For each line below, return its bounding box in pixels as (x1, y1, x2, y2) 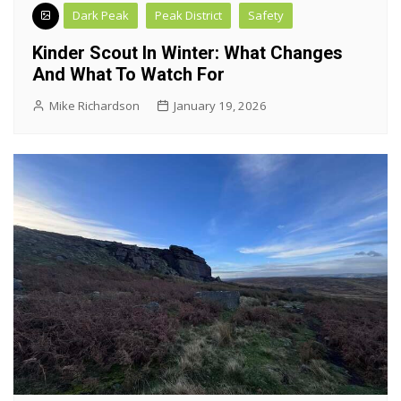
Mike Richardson (49, 97, 140, 114)
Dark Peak (73, 6, 129, 23)
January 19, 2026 (174, 97, 267, 114)
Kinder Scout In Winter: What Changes (32, 41, 343, 64)
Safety (248, 6, 284, 23)
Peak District (155, 6, 222, 23)
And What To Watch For (32, 63, 225, 85)
